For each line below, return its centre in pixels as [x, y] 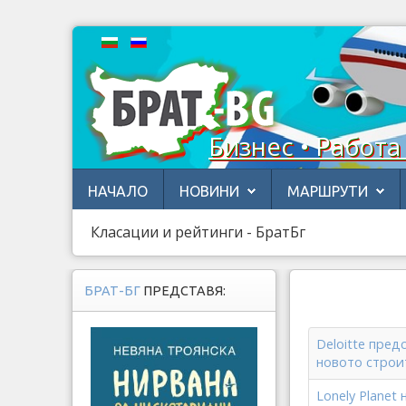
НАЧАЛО [118, 191]
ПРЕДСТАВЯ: [184, 291]
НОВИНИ [209, 191]
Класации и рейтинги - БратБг [198, 232]
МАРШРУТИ [328, 191]
